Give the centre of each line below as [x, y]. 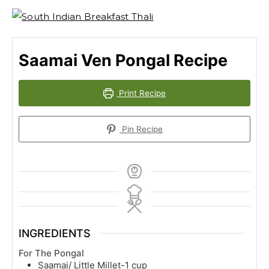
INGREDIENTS [55, 233]
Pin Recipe [141, 129]
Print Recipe [141, 93]
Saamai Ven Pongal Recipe [123, 60]
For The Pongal [51, 253]
